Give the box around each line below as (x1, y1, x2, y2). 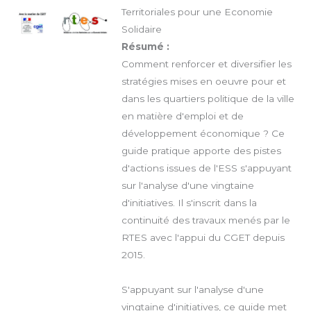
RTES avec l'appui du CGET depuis (121, 231, 285, 243)
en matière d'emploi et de (121, 110, 244, 121)
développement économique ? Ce (121, 127, 285, 139)
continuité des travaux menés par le (121, 214, 290, 226)
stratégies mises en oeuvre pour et (121, 75, 286, 87)
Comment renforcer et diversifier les (121, 58, 292, 69)
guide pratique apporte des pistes (121, 144, 281, 156)
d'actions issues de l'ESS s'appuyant (121, 162, 292, 174)
